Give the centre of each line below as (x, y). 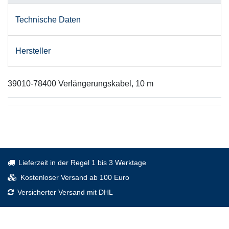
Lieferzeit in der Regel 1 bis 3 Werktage (82, 163)
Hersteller (33, 51)
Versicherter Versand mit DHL (65, 192)
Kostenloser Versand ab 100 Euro (75, 178)
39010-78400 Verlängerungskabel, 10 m (81, 84)
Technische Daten (48, 19)
